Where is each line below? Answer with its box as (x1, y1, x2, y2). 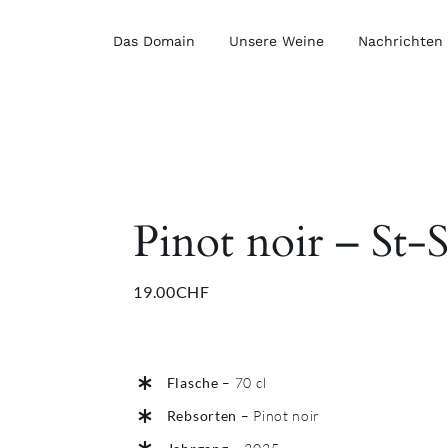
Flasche (166, 374, 219, 391)
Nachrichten (358, 32, 443, 49)
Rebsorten (166, 406, 241, 424)
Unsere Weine (229, 32, 324, 49)
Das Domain (113, 32, 195, 49)
